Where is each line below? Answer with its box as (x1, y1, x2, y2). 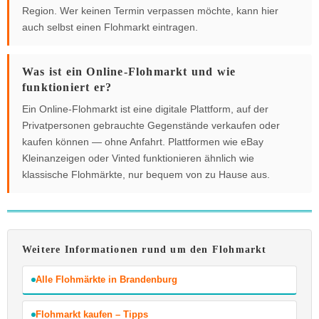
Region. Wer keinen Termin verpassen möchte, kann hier (22, 5, 278, 17)
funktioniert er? (22, 81, 113, 94)
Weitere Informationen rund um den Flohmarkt (22, 244, 267, 256)
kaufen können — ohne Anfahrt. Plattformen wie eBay (22, 136, 263, 148)
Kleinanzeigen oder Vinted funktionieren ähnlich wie (22, 152, 254, 164)
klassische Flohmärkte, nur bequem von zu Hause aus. (22, 169, 270, 181)
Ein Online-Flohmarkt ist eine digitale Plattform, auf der (22, 103, 268, 115)
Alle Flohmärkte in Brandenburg (36, 274, 177, 286)
